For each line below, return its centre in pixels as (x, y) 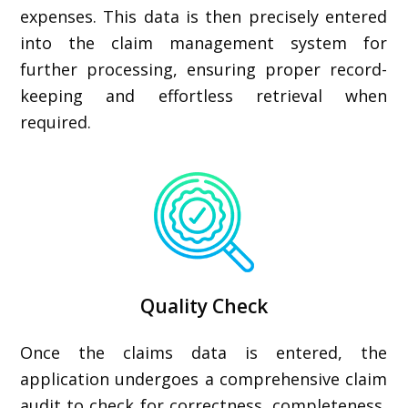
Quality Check (204, 306)
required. (56, 122)
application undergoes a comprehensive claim (204, 379)
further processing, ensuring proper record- (204, 69)
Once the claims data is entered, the (204, 352)
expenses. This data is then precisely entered (204, 16)
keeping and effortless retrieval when (204, 96)
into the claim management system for (204, 43)
